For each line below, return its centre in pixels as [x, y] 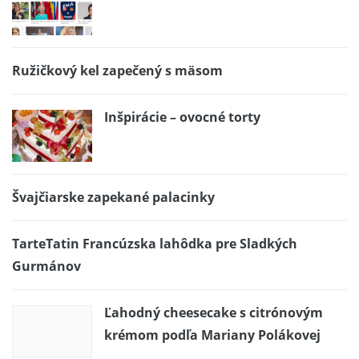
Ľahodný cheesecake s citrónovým [214, 312]
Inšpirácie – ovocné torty [182, 117]
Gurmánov [46, 266]
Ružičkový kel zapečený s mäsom [117, 70]
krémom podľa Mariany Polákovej [212, 335]
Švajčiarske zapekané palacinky [113, 197]
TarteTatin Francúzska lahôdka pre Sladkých [155, 243]
